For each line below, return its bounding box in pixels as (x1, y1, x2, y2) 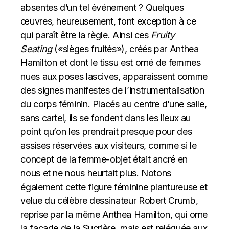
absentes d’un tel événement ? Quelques (20, 2, 184, 13)
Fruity (151, 30, 175, 40)
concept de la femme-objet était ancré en (20, 154, 188, 165)
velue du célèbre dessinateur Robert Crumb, (20, 195, 198, 206)
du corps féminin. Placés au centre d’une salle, (20, 99, 207, 109)
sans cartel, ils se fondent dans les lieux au (20, 112, 191, 123)
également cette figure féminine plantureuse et (20, 181, 208, 192)
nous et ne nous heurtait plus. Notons (20, 168, 171, 178)
